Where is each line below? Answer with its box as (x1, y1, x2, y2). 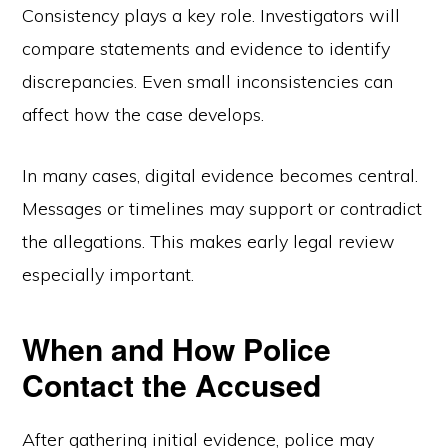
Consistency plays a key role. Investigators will (22, 4, 401, 27)
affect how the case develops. (22, 103, 265, 126)
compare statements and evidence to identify (22, 37, 391, 60)
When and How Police (22, 327, 332, 370)
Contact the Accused (22, 363, 322, 406)
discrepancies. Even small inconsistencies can (22, 70, 394, 93)
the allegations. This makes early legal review (22, 230, 396, 253)
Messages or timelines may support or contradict (22, 197, 423, 220)
